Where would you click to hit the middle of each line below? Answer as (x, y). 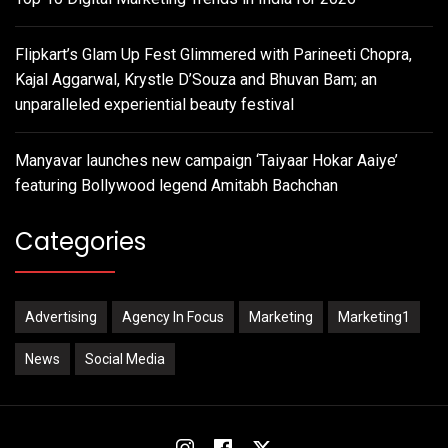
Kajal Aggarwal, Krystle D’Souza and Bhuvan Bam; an (196, 79)
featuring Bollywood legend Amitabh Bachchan (176, 185)
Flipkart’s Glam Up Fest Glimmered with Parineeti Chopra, (213, 54)
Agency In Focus (173, 316)
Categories (80, 241)
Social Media (125, 358)
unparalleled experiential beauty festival (154, 104)
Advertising (61, 316)
